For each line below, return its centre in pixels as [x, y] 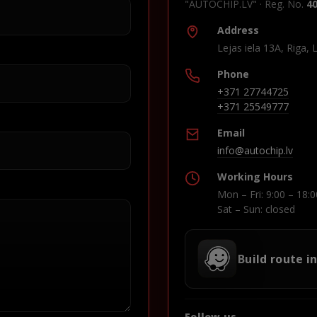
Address [238, 30]
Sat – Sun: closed [256, 209]
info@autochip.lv [255, 150]
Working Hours [255, 176]
